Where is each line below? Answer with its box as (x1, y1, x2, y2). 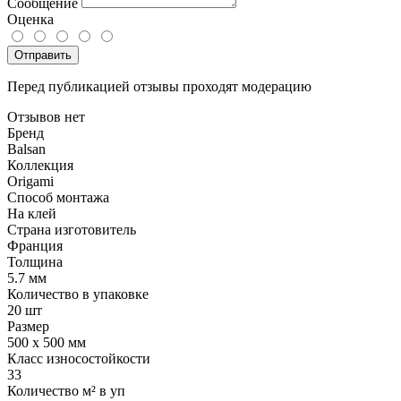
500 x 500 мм (7, 334, 86, 350)
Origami (7, 173, 54, 189)
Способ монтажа (7, 189, 109, 205)
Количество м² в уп (7, 382, 125, 398)
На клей (7, 205, 56, 221)
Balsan (7, 141, 46, 157)
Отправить (14, 47, 72, 62)
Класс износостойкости (7, 350, 150, 366)
